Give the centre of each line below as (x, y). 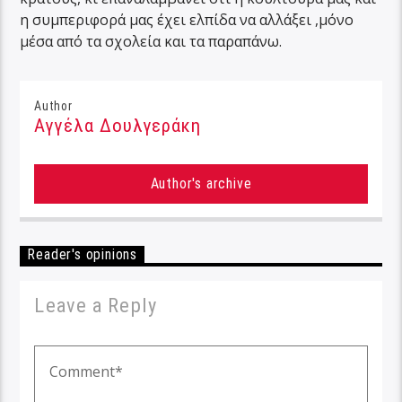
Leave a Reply (96, 306)
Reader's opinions (83, 255)
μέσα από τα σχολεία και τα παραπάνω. (151, 42)
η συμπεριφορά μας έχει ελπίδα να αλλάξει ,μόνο (187, 20)
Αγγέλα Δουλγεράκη (118, 126)
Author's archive (201, 184)
